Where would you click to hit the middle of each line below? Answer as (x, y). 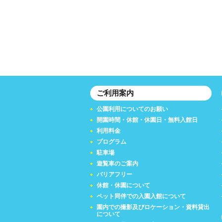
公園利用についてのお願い (132, 109)
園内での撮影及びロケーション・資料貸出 (153, 207)
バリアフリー (114, 175)
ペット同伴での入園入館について (141, 196)
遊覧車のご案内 (117, 164)
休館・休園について (123, 186)
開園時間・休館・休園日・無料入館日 (147, 120)
